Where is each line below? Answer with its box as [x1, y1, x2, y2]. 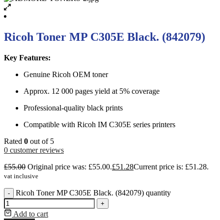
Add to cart [13, 209, 48, 218]
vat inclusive [4, 172, 38, 180]
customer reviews [8, 145, 64, 154]
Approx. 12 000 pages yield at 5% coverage [24, 86, 160, 95]
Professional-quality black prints [24, 103, 123, 112]
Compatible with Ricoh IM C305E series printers [24, 120, 175, 129]
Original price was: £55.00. [27, 162, 112, 171]
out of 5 [28, 137, 54, 145]
